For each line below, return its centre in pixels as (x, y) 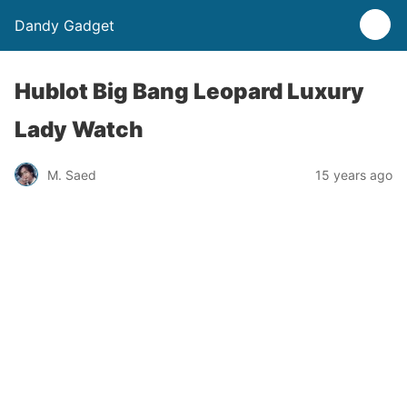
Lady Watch (79, 129)
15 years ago (354, 174)
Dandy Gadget (65, 25)
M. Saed (72, 174)
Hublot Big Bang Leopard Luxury (189, 91)
